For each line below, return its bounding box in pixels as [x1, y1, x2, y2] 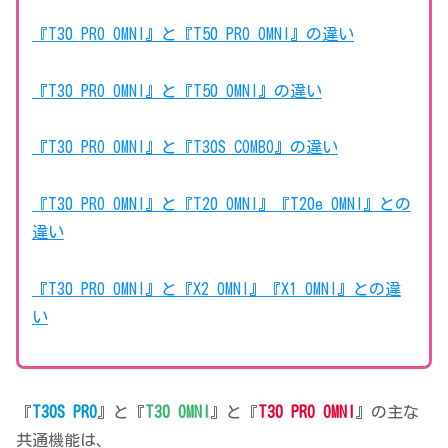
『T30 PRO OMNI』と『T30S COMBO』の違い [31, 139, 338, 156]
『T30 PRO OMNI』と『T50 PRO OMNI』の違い [31, 25, 354, 42]
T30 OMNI [145, 403, 210, 420]
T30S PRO [32, 403, 97, 420]
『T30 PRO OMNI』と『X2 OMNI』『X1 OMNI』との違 [31, 280, 401, 297]
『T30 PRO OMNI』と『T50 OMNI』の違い [31, 82, 322, 99]
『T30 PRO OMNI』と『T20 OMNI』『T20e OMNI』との [31, 196, 411, 213]
